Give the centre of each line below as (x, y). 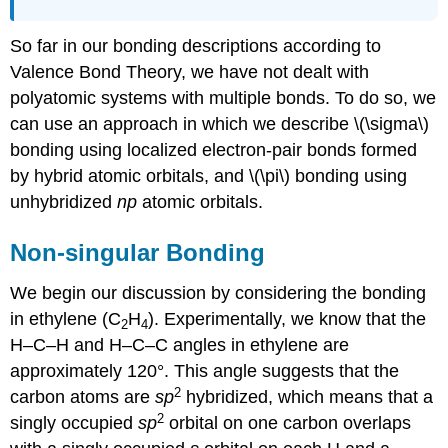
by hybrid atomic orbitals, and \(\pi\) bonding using (209, 176)
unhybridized (64, 202)
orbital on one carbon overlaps (288, 423)
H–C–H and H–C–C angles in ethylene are (180, 345)
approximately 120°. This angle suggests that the (205, 371)
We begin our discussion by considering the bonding (218, 293)
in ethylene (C (66, 319)
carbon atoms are (83, 397)
